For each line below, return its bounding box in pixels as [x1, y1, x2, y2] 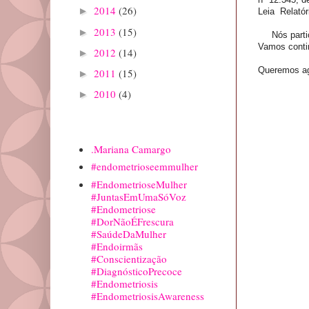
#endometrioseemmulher [90, 159, 198, 174]
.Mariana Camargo [90, 141, 171, 156]
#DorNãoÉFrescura [90, 214, 174, 228]
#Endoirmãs [90, 239, 143, 253]
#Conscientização [90, 251, 167, 266]
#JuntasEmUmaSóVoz [90, 189, 186, 203]
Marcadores [78, 124, 120, 133]
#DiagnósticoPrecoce [90, 263, 182, 278]
